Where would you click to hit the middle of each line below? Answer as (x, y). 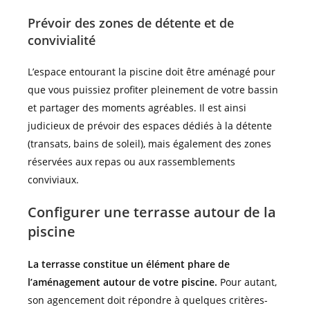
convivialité (62, 40)
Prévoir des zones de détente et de (131, 23)
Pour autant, (247, 282)
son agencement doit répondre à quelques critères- (148, 300)
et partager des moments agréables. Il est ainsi (137, 108)
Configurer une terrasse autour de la (152, 212)
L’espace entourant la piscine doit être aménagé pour (152, 72)
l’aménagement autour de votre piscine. (122, 282)
